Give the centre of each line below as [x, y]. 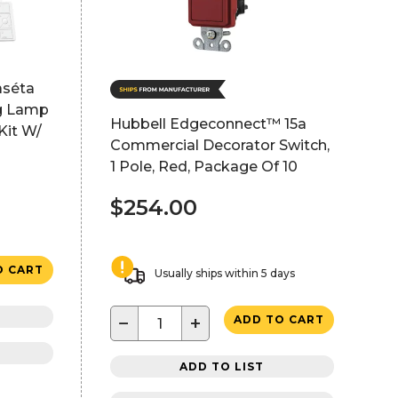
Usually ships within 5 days [224, 273]
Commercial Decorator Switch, [219, 145]
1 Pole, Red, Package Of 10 [203, 167]
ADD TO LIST [222, 366]
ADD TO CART [279, 319]
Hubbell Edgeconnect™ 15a [208, 124]
